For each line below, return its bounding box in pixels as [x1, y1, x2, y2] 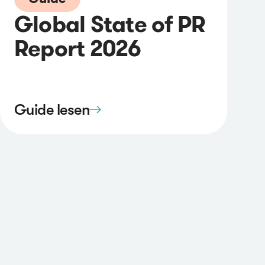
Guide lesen [14, 101, 90, 119]
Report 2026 [14, 33, 141, 63]
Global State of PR [14, 9, 206, 38]
